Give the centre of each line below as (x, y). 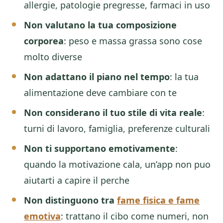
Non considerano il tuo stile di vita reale (113, 112)
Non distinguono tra (70, 200)
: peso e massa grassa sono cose (133, 41)
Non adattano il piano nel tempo (97, 77)
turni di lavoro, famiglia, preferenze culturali (117, 128)
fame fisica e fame (158, 200)
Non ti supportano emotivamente (100, 148)
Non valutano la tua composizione (100, 25)
